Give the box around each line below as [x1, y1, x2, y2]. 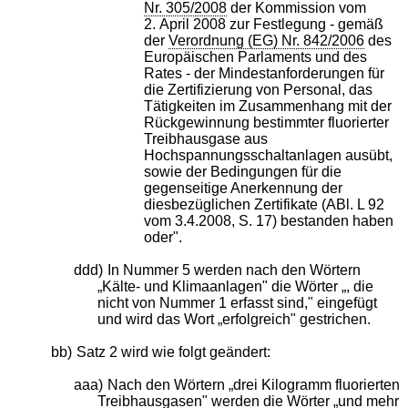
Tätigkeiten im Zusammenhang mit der [144, 97, 393, 114]
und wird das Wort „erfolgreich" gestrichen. [97, 311, 371, 327]
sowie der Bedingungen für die [144, 163, 342, 179]
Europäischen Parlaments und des [144, 48, 368, 65]
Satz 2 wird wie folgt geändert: [76, 343, 270, 360]
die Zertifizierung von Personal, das [144, 81, 373, 97]
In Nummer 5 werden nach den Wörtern [107, 261, 362, 278]
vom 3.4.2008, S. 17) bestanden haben [144, 212, 394, 229]
